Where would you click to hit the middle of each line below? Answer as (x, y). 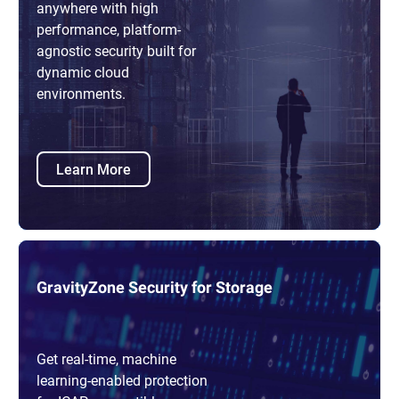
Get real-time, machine (106, 359)
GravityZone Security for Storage (155, 288)
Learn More (94, 168)
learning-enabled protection (122, 380)
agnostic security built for (116, 51)
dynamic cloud (83, 72)
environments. (81, 94)
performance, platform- (109, 29)
